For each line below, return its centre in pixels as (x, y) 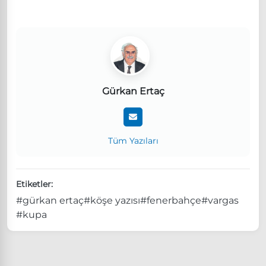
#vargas (220, 200)
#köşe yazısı (112, 200)
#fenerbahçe (171, 200)
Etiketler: (34, 184)
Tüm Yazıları (133, 140)
